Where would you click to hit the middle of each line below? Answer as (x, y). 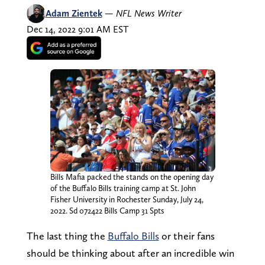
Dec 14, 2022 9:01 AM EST (77, 29)
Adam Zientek (74, 13)
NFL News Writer (148, 13)
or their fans (187, 235)
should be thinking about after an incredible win (130, 253)
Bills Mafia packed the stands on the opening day (132, 177)
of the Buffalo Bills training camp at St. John (123, 188)
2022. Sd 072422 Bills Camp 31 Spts (107, 210)
